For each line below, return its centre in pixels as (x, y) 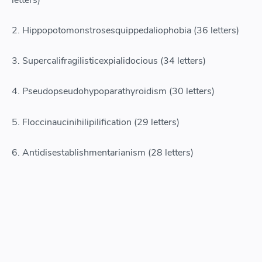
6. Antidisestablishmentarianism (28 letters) (103, 152)
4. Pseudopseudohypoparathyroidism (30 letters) (113, 92)
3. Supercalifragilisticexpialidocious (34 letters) (109, 61)
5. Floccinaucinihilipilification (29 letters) (96, 122)
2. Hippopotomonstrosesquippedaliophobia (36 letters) (125, 30)
